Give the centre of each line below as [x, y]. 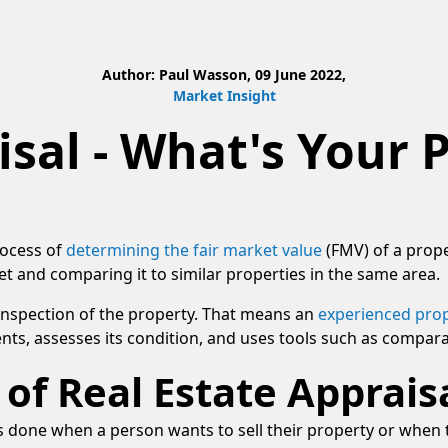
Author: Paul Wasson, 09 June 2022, [224, 74]
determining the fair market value [194, 250]
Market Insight [224, 95]
